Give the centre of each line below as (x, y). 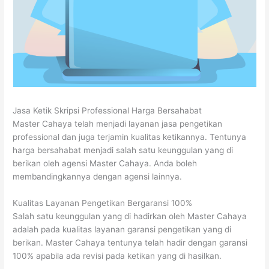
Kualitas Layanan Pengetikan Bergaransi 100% (103, 203)
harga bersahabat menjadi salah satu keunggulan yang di (123, 150)
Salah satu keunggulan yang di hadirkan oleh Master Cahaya (130, 216)
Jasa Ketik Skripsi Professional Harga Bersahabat (107, 111)
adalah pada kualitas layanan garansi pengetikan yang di (122, 229)
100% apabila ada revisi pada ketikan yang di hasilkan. (117, 255)
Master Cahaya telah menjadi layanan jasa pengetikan (118, 124)
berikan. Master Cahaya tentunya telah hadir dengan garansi (130, 242)
